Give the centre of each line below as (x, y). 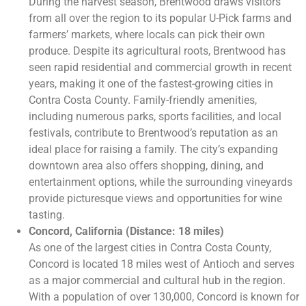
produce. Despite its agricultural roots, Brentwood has (157, 51)
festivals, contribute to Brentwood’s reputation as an (153, 133)
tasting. (47, 215)
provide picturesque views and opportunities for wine (155, 199)
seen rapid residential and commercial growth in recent (160, 68)
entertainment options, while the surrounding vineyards (161, 182)
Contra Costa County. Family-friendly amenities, (143, 100)
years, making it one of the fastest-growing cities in (151, 84)
